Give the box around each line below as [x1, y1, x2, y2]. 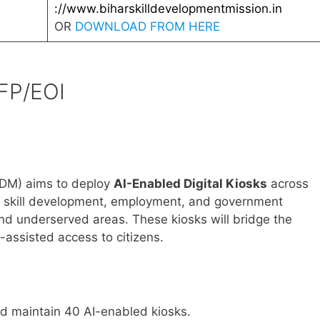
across [267, 176, 309, 191]
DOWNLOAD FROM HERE [74, 19, 220, 34]
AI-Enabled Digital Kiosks [114, 176, 267, 191]
